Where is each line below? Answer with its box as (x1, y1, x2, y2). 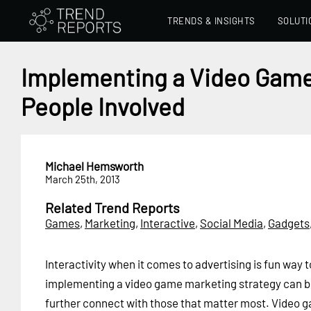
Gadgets (268, 216, 310, 230)
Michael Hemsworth (45, 159, 144, 173)
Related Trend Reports (45, 199, 180, 216)
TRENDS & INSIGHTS (167, 15, 255, 26)
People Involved (21, 92, 185, 121)
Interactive (140, 216, 195, 230)
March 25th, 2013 (45, 173, 120, 185)
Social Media (200, 216, 263, 230)
